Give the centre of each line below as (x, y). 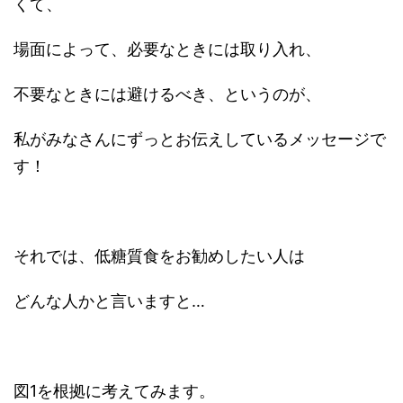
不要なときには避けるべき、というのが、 (167, 94)
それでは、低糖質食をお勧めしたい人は (159, 256)
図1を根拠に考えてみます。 (114, 391)
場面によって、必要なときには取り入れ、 (167, 49)
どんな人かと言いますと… (109, 301)
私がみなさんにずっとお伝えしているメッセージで (200, 139)
